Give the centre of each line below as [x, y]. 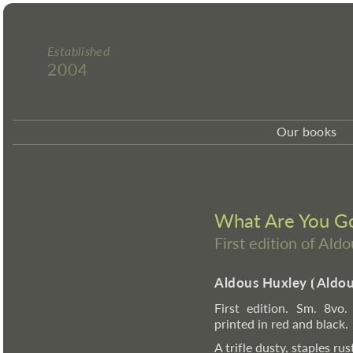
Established [79, 51]
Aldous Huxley [261, 282]
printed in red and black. [281, 323]
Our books [307, 131]
